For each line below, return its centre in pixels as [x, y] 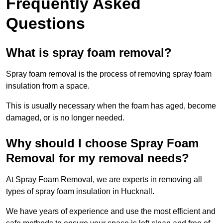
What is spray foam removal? [89, 53]
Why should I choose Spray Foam [102, 143]
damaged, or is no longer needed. [65, 118]
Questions [46, 24]
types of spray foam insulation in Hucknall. [80, 192]
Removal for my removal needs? [98, 158]
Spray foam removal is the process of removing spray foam [109, 74]
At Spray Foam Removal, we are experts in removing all [104, 180]
